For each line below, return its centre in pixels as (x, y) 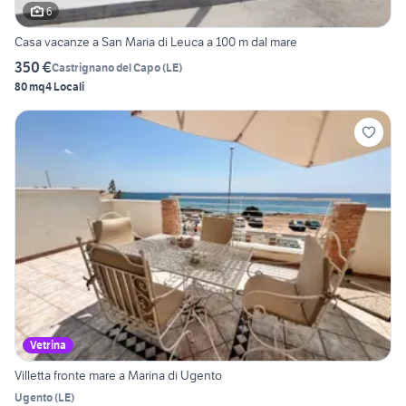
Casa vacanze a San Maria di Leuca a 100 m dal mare (156, 42)
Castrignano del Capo (106, 67)
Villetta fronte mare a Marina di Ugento (118, 376)
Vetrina (48, 345)
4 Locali (65, 87)
